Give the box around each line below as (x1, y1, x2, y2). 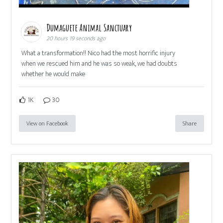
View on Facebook (26, 118, 69, 129)
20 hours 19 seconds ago (46, 33, 106, 44)
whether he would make (21, 68, 86, 80)
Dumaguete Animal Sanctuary (46, 21, 134, 34)
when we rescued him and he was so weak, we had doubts (21, 58, 178, 70)
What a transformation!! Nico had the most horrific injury (21, 47, 176, 59)
